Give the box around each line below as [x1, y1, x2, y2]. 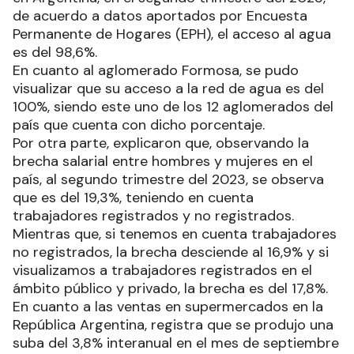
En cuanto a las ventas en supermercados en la [13, 296, 323, 316]
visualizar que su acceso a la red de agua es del [13, 78, 324, 98]
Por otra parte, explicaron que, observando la [13, 133, 309, 153]
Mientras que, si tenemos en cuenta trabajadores [13, 224, 337, 243]
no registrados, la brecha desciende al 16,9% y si [13, 242, 329, 262]
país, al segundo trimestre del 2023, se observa [13, 169, 324, 189]
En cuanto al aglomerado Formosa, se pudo [13, 60, 299, 80]
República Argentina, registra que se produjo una [13, 314, 333, 334]
